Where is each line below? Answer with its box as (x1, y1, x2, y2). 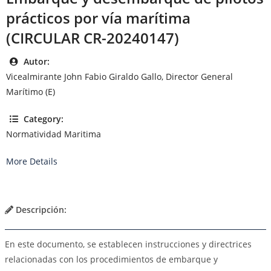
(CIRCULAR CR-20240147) (6, 27, 179, 48)
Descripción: (13, 203, 67, 215)
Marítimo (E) (6, 85, 55, 97)
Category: (21, 113, 64, 125)
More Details (6, 155, 57, 167)
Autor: (21, 55, 50, 67)
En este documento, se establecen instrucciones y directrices (5, 238, 252, 250)
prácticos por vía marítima (6, 7, 191, 28)
